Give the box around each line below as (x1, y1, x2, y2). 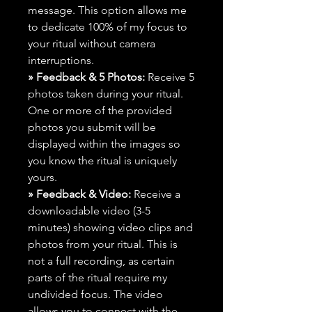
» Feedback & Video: (28, 187, 131, 201)
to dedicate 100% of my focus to (28, 20, 187, 33)
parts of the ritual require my (28, 271, 167, 284)
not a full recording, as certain (28, 254, 175, 267)
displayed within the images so (28, 137, 180, 150)
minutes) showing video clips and (28, 221, 193, 234)
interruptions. (28, 54, 94, 67)
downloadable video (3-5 (28, 204, 150, 217)
